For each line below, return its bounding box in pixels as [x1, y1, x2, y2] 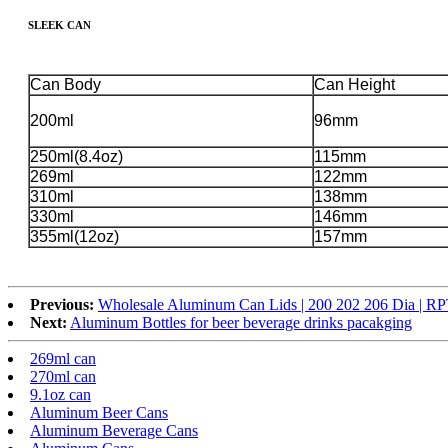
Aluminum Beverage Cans [30, 422, 198, 440]
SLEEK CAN [28, 19, 91, 32]
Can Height [314, 76, 395, 94]
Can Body [30, 76, 101, 94]
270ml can [30, 368, 96, 386]
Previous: [30, 296, 94, 314]
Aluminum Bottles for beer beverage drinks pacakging [70, 314, 412, 332]
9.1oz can [30, 386, 91, 404]
